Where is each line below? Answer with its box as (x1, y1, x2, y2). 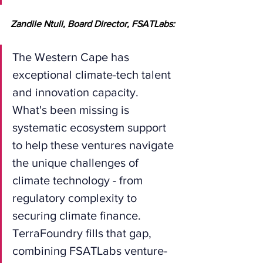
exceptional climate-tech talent (12, 68, 174, 81)
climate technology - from (12, 173, 146, 187)
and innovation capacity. (12, 85, 141, 99)
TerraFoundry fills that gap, (12, 226, 154, 240)
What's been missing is (12, 103, 132, 116)
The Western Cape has (12, 50, 132, 63)
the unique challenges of (12, 156, 141, 169)
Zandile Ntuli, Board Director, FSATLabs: (11, 18, 175, 29)
